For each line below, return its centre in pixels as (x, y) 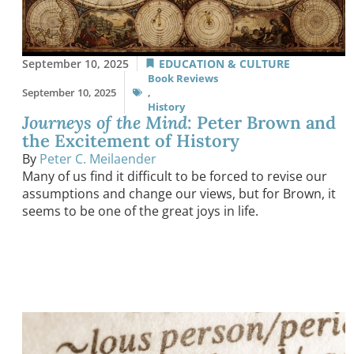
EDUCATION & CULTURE (224, 63)
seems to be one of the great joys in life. (140, 211)
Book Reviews (183, 78)
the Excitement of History (131, 140)
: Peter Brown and (262, 122)
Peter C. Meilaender (98, 158)
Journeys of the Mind (105, 122)
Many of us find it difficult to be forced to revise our (175, 176)
